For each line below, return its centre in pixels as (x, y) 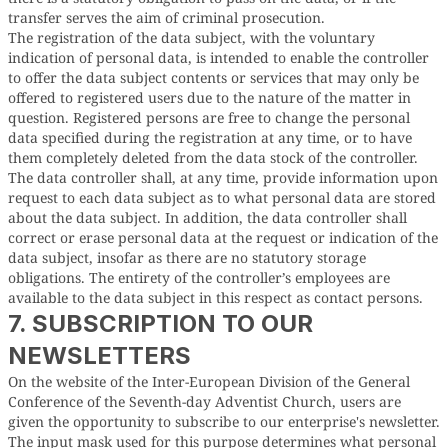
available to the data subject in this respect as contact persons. (215, 297)
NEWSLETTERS (99, 355)
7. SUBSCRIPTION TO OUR (160, 323)
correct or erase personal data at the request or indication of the (223, 237)
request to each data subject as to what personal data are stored (222, 197)
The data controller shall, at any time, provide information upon (223, 177)
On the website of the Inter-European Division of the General (209, 381)
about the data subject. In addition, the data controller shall (207, 217)
